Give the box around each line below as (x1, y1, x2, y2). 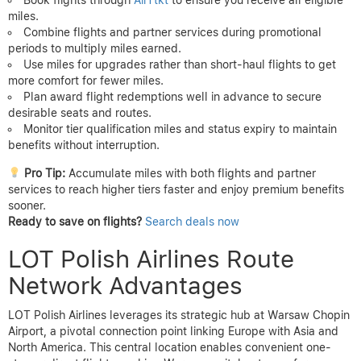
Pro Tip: (23, 166, 65, 180)
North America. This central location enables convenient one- (8, 340, 331, 354)
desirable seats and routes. (8, 106, 151, 119)
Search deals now (145, 214, 239, 228)
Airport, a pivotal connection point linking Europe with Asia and (8, 324, 338, 338)
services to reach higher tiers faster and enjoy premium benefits (8, 182, 344, 196)
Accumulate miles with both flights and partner (64, 166, 316, 180)
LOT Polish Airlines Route (8, 243, 294, 273)
